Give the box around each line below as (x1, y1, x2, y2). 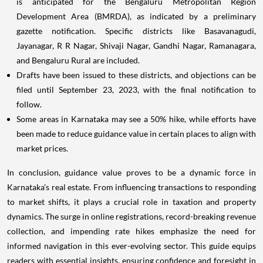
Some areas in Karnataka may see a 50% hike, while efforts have (16, 113, 256, 124)
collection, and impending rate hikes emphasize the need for (7, 225, 256, 236)
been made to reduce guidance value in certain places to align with (16, 128, 256, 139)
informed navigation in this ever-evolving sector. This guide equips (7, 240, 256, 251)
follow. (16, 99, 42, 109)
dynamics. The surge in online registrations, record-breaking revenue (7, 211, 256, 221)
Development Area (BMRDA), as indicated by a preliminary (16, 11, 256, 21)
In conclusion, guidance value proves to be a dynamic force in (7, 167, 256, 177)
